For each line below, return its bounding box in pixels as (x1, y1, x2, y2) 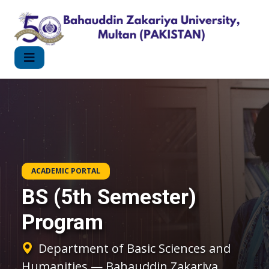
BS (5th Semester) (22, 184, 196, 210)
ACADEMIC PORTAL (31, 165, 100, 176)
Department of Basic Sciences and (38, 240, 231, 256)
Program (22, 209, 103, 235)
